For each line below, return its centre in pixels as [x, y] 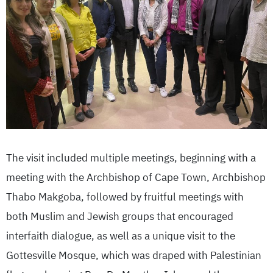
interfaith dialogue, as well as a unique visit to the [121, 236]
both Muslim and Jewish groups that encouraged [120, 216]
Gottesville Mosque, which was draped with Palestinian [134, 255]
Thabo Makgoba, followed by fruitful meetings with [125, 197]
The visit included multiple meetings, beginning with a [131, 158]
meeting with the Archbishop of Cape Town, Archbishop [136, 177]
